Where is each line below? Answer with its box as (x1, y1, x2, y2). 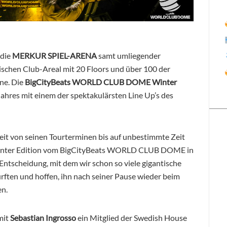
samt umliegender (97, 50, 161, 60)
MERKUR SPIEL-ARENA (12, 50, 97, 60)
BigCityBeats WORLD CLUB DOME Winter (25, 77, 177, 87)
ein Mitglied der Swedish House (76, 212, 187, 222)
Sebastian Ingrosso (10, 212, 76, 222)
